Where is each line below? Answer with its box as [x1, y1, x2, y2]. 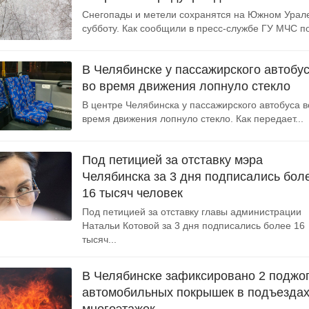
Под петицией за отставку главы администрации [82, 206, 301, 217]
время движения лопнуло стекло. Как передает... [82, 113, 303, 124]
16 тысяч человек [82, 186, 183, 200]
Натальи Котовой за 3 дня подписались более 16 [82, 220, 305, 231]
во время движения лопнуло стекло [82, 79, 290, 93]
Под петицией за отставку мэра [82, 153, 263, 167]
